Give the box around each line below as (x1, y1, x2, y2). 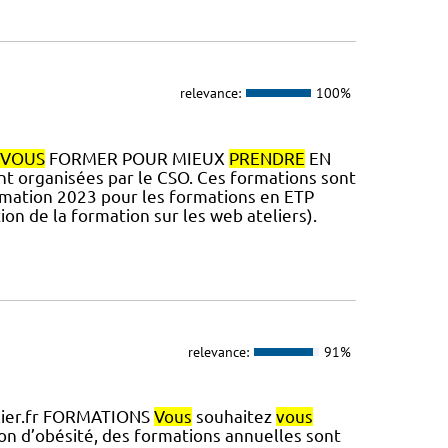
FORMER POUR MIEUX (44, 148, 229, 168)
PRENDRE (228, 148, 305, 168)
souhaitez (191, 407, 276, 427)
